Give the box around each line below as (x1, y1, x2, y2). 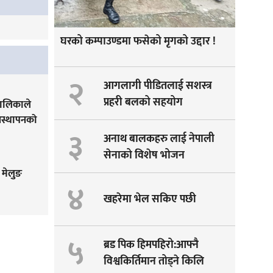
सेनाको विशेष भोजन (104, 146, 185, 165)
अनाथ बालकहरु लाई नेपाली (104, 130, 215, 149)
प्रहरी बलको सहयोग (104, 93, 183, 112)
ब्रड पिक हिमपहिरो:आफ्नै (104, 236, 199, 255)
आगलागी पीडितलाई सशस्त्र (104, 77, 213, 96)
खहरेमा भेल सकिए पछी (104, 190, 197, 208)
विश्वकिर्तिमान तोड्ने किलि (104, 252, 205, 271)
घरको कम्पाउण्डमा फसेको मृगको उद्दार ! (60, 32, 216, 51)
